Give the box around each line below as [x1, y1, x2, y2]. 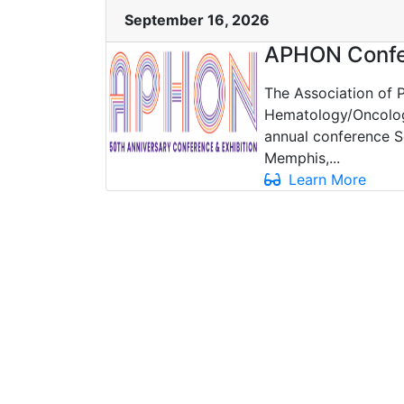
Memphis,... [264, 148, 340, 167]
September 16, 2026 [124, 10, 270, 29]
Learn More [284, 170, 366, 188]
